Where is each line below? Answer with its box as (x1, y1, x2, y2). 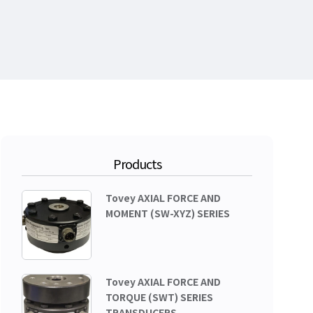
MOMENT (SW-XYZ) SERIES (105, 206, 230, 220)
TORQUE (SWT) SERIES (105, 290, 213, 304)
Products (112, 154, 161, 173)
